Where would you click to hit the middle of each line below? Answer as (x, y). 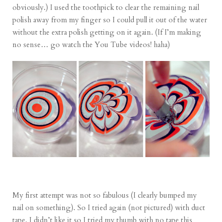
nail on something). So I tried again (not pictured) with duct (109, 208)
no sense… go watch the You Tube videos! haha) (91, 44)
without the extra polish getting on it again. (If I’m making (107, 32)
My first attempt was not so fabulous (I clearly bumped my (105, 195)
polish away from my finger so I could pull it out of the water (110, 20)
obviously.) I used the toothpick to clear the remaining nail (106, 7)
